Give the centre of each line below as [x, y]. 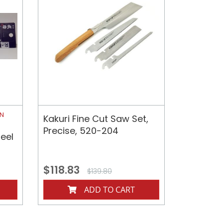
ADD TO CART [109, 190]
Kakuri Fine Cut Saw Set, [96, 119]
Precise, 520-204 [81, 131]
